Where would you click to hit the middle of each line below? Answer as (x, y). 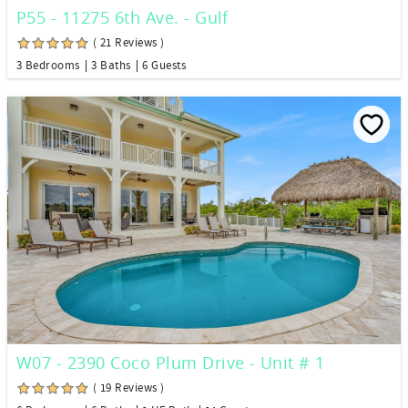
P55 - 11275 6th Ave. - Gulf (122, 18)
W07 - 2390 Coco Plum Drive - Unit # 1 (171, 363)
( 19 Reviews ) (129, 388)
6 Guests (164, 66)
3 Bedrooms (48, 66)
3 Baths (111, 66)
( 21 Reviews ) (129, 43)
